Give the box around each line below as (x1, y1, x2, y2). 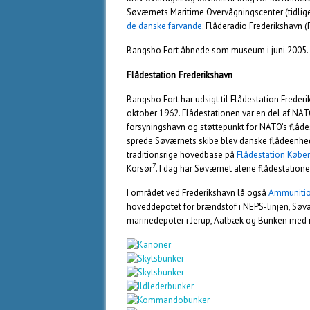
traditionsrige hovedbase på (127, 149, 237, 161)
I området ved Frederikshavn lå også (127, 187, 268, 199)
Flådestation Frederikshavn (127, 69, 232, 81)
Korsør (127, 163, 152, 174)
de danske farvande (127, 20, 202, 32)
